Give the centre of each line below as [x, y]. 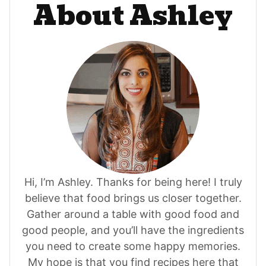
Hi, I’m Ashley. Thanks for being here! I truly [133, 182]
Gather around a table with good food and [133, 214]
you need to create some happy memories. [133, 246]
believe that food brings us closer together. [133, 198]
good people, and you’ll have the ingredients [133, 230]
